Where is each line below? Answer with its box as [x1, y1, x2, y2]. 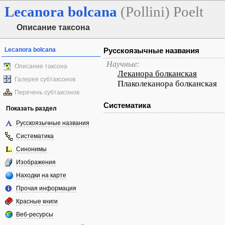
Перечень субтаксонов [15, 89, 79, 96]
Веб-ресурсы [16, 211, 53, 218]
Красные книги [16, 198, 58, 205]
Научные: [106, 60, 140, 68]
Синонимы [16, 146, 47, 153]
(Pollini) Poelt [121, 4, 203, 20]
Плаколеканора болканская [118, 79, 217, 88]
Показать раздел [6, 105, 57, 112]
